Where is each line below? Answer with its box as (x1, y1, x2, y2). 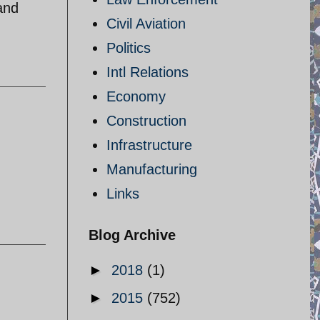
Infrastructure (106, 137, 192, 153)
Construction (106, 113, 186, 129)
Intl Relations (106, 64, 189, 80)
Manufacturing (106, 161, 197, 177)
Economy (106, 89, 166, 104)
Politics (106, 40, 151, 56)
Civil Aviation (106, 16, 186, 31)
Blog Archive (89, 227, 176, 243)
